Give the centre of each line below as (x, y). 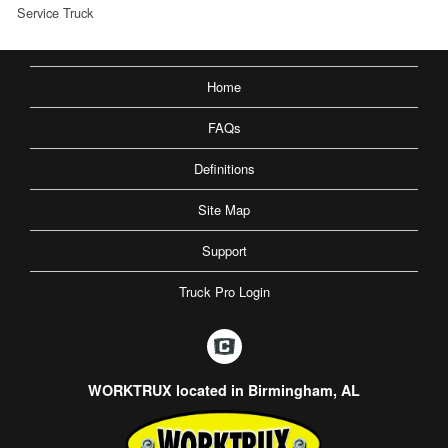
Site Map (224, 209)
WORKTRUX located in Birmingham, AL (224, 389)
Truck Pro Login (224, 291)
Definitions (224, 168)
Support (224, 250)
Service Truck (55, 12)
